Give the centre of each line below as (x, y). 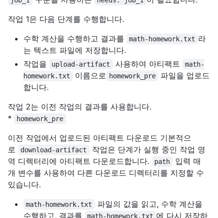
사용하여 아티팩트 (147, 64)
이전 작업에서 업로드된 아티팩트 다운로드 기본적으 (100, 137)
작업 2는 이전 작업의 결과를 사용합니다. (80, 106)
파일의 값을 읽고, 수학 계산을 (150, 204)
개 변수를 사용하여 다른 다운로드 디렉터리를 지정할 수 (106, 173)
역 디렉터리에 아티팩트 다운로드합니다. (80, 161)
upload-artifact (81, 64)
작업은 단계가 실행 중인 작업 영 (147, 149)
